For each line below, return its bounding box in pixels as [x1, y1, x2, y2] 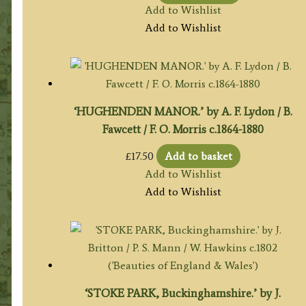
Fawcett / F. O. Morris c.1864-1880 [102, 122, 264, 136]
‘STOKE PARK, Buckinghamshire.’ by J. [85, 286, 281, 301]
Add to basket [164, 150, 232, 163]
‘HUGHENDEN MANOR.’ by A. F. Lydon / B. [73, 104, 292, 118]
